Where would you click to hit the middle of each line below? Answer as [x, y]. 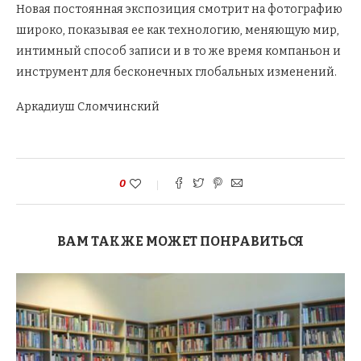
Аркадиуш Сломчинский [88, 107]
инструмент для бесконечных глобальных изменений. [176, 73]
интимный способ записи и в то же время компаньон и [178, 52]
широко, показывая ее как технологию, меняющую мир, [178, 31]
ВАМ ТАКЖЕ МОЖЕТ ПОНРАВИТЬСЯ [180, 242]
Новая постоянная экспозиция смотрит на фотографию [179, 10]
